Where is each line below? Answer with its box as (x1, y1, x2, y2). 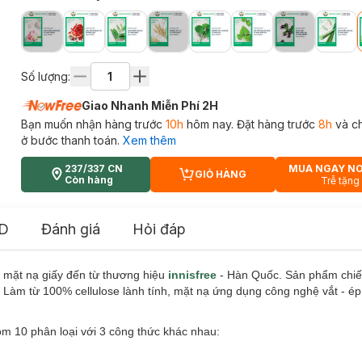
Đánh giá (41, 221, 100, 238)
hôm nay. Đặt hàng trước (183, 117, 318, 131)
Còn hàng (64, 174, 113, 186)
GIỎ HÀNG (195, 168, 247, 180)
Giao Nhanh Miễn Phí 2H (81, 99, 218, 112)
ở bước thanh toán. (20, 133, 120, 147)
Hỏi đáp (133, 221, 186, 238)
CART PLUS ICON (178, 173, 264, 186)
